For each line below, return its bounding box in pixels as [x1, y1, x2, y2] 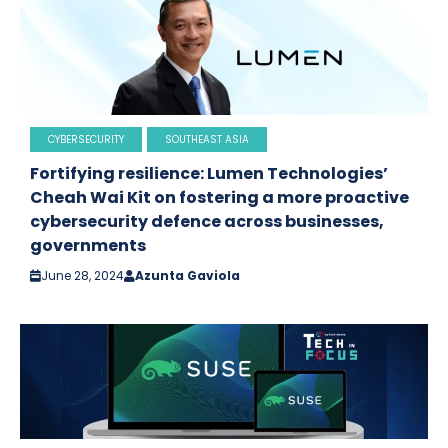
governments [30, 233, 146, 257]
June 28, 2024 [41, 266, 124, 284]
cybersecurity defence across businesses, [30, 209, 384, 233]
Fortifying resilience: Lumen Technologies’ [30, 161, 388, 185]
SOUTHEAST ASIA [165, 131, 249, 147]
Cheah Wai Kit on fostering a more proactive [30, 185, 409, 209]
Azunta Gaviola [135, 266, 240, 284]
